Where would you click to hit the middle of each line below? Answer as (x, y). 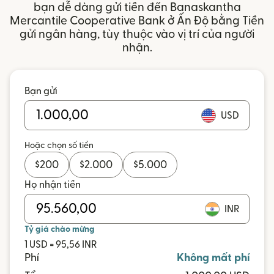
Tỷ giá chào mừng (60, 229)
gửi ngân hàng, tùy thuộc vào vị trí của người (137, 35)
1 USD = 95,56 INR (61, 245)
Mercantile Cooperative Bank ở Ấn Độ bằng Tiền (137, 21)
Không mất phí (213, 258)
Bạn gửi (41, 91)
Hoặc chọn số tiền (59, 146)
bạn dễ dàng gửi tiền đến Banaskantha (137, 8)
